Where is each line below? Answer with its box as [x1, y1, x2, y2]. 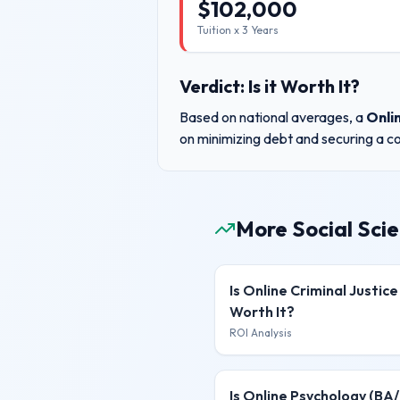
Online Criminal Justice [243, 281, 398, 299]
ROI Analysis [229, 326, 292, 339]
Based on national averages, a [179, 108, 366, 126]
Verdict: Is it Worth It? [179, 75, 360, 97]
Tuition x [197, 23, 242, 37]
